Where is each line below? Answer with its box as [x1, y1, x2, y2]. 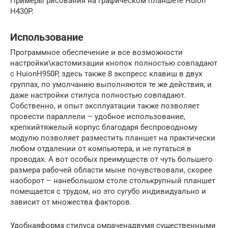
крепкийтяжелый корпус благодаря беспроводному [10, 123, 197, 132]
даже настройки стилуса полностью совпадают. [10, 91, 186, 100]
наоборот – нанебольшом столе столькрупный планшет [10, 176, 215, 186]
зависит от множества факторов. [10, 197, 132, 207]
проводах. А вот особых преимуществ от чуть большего [10, 155, 213, 164]
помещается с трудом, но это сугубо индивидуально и [10, 187, 206, 196]
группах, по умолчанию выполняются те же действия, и [10, 80, 212, 90]
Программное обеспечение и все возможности [10, 48, 183, 58]
